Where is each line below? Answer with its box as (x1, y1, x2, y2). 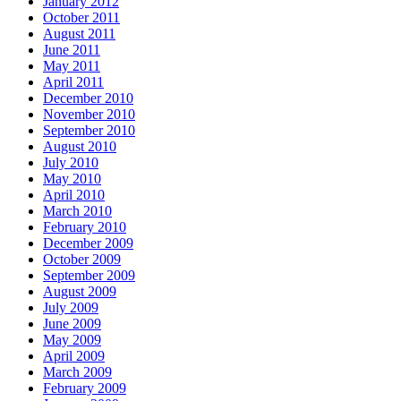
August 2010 (43, 138, 116, 154)
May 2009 (43, 331, 101, 347)
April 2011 (43, 73, 104, 90)
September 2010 (43, 122, 135, 138)
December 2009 (43, 235, 133, 251)
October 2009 (43, 251, 121, 267)
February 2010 (43, 218, 126, 235)
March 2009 (43, 363, 112, 380)
